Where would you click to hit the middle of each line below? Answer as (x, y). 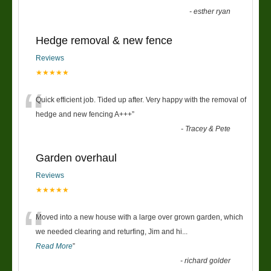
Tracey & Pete (208, 129)
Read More (54, 246)
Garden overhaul (76, 158)
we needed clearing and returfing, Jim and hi (109, 231)
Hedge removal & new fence (104, 40)
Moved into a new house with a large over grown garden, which (139, 217)
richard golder (208, 260)
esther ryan (212, 11)
